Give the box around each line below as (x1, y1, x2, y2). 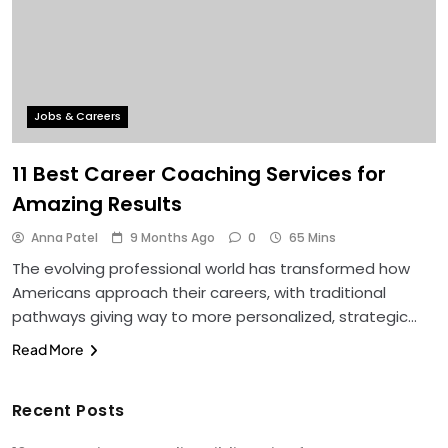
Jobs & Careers (34, 109, 121, 125)
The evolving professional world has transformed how (12, 258, 410, 280)
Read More (12, 340, 84, 359)
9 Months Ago (130, 229, 215, 247)
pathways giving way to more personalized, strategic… (12, 306, 417, 328)
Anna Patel (31, 229, 98, 247)
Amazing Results (12, 190, 182, 219)
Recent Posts (12, 399, 125, 423)
